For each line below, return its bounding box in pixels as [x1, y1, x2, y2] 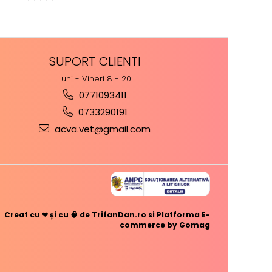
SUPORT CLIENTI [49, 53, 141, 70]
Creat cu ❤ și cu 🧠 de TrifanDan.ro [4, 209, 148, 220]
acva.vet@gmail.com [52, 123, 151, 136]
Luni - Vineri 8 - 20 [58, 73, 131, 85]
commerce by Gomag [120, 220, 210, 231]
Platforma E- [157, 209, 210, 220]
